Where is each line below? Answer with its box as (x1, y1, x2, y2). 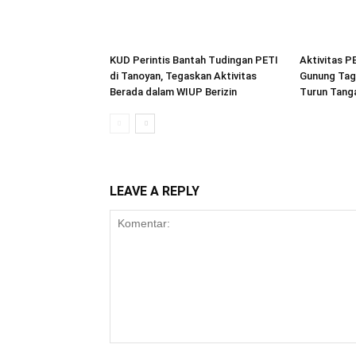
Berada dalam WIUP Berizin (110, 85, 237, 98)
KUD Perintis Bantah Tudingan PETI (110, 53, 278, 66)
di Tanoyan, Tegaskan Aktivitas (110, 69, 257, 82)
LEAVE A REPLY (110, 183, 199, 199)
